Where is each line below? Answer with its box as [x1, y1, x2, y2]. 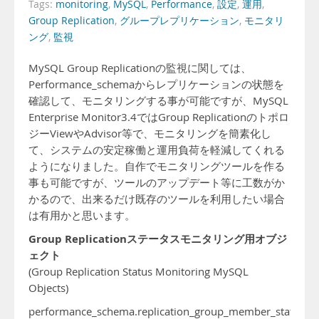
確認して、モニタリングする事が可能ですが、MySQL [28, 94, 288, 108]
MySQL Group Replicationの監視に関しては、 [28, 61, 251, 75]
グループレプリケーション [120, 14, 239, 27]
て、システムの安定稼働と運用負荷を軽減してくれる [28, 143, 285, 157]
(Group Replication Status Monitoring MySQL [28, 265, 249, 278]
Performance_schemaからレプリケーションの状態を [28, 78, 284, 91]
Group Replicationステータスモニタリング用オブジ [28, 231, 287, 246]
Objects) [28, 281, 68, 295]
